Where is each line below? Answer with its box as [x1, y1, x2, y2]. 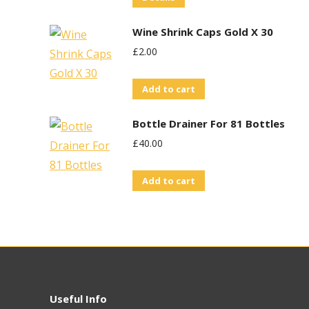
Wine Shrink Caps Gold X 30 [132, 25, 273, 39]
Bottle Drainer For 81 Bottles [132, 117, 285, 130]
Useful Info [50, 292, 107, 306]
